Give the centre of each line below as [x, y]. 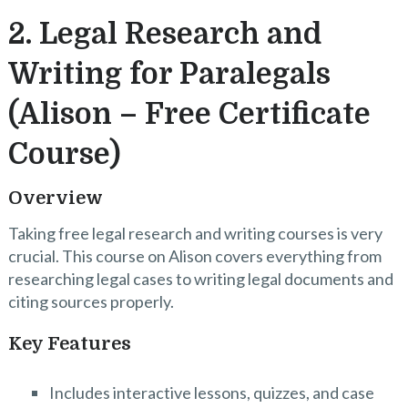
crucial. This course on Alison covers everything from [194, 255]
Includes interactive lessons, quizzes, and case [211, 392]
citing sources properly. [91, 301]
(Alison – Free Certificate [189, 114]
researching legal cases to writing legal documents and [200, 278]
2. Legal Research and [164, 34]
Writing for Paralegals [169, 74]
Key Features [69, 343]
